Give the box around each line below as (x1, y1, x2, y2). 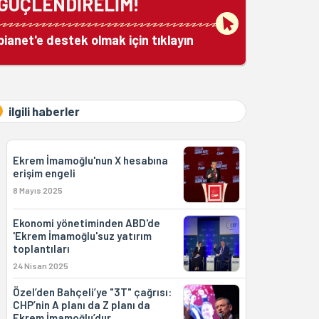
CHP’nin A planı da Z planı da (12, 298, 150, 311)
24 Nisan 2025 (12, 261, 68, 271)
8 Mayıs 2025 (12, 185, 63, 195)
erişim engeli (12, 167, 75, 179)
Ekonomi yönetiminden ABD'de (12, 216, 160, 229)
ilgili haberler (8, 104, 80, 118)
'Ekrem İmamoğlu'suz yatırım (12, 229, 152, 242)
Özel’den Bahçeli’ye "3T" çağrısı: (12, 286, 172, 298)
